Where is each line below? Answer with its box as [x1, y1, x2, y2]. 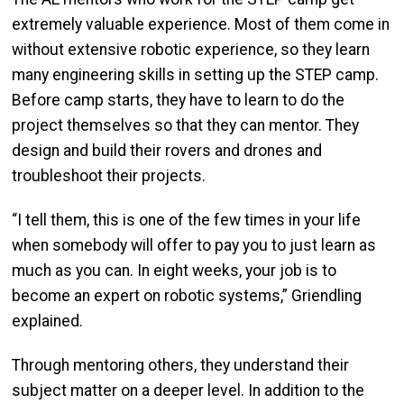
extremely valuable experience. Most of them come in [12, 14, 390, 33]
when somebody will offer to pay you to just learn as [12, 235, 376, 254]
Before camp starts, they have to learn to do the [12, 90, 344, 109]
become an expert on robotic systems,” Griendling [12, 286, 362, 305]
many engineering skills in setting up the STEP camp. [12, 65, 379, 84]
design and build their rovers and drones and [12, 141, 322, 160]
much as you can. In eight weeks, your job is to [12, 261, 336, 280]
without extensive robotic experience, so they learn [12, 40, 370, 59]
